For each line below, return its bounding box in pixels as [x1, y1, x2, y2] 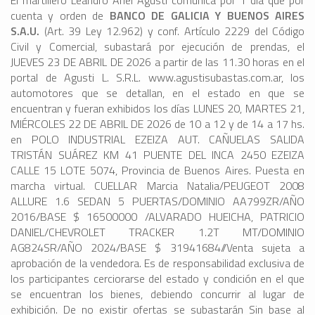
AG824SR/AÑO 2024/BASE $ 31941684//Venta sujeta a [11, 239, 304, 257]
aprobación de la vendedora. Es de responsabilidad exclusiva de [11, 255, 304, 272]
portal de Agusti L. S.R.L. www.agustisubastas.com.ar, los [11, 69, 304, 86]
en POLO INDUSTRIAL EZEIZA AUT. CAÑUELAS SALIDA [11, 131, 304, 148]
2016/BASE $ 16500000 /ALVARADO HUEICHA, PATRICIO [11, 208, 304, 226]
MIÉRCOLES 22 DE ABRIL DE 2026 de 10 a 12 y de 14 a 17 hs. [11, 115, 304, 133]
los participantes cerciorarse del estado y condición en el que [11, 270, 304, 288]
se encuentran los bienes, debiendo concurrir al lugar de [11, 285, 304, 303]
